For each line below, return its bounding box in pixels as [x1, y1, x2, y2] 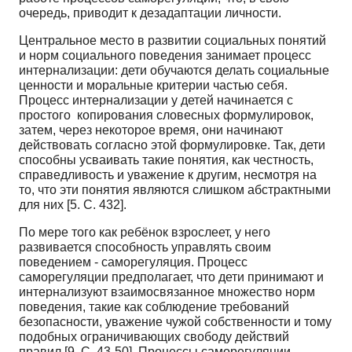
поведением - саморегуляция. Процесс [19, 255, 247, 269]
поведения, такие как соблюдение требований [19, 299, 289, 313]
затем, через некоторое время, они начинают [19, 123, 283, 137]
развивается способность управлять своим [19, 240, 271, 254]
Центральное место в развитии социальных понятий [19, 33, 329, 47]
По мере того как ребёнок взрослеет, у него [19, 225, 270, 239]
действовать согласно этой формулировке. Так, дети [19, 137, 325, 152]
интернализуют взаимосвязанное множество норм [19, 284, 315, 299]
